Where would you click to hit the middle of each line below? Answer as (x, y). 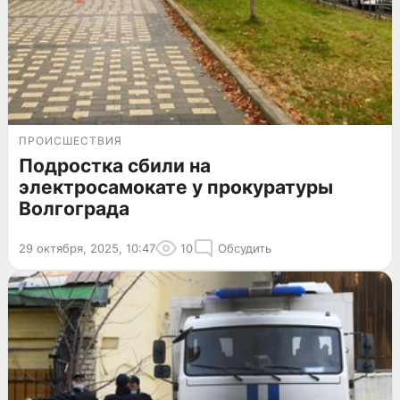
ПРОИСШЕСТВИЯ (71, 141)
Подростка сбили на (115, 166)
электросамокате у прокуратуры (176, 187)
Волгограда (74, 209)
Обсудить (245, 249)
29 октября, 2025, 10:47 (87, 249)
